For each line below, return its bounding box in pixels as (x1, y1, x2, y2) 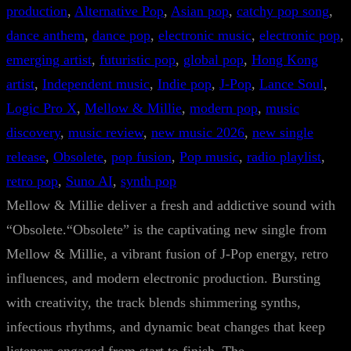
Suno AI (66, 173, 113, 189)
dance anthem (6, 27, 85, 43)
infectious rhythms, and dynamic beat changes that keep (6, 319, 325, 335)
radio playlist (247, 149, 321, 165)
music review (68, 125, 143, 140)
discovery (6, 125, 60, 140)
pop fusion (111, 149, 172, 165)
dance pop (92, 27, 150, 43)
